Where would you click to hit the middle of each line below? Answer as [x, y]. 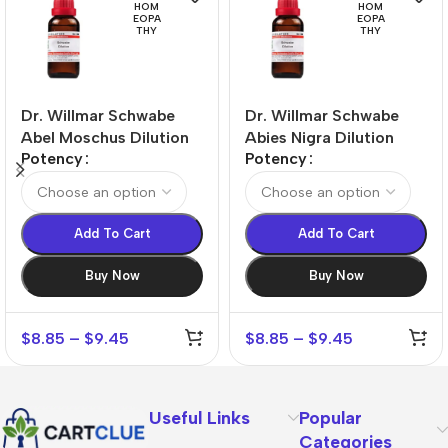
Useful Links [200, 418]
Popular [330, 418]
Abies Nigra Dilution [319, 137]
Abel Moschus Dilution [105, 137]
